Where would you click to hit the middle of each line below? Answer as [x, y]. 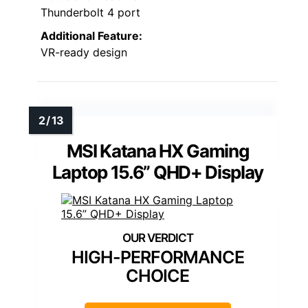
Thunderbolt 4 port [90, 13]
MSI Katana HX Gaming [157, 151]
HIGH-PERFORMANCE [157, 257]
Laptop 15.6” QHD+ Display [157, 173]
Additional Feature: [91, 36]
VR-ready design [84, 53]
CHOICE [157, 276]
